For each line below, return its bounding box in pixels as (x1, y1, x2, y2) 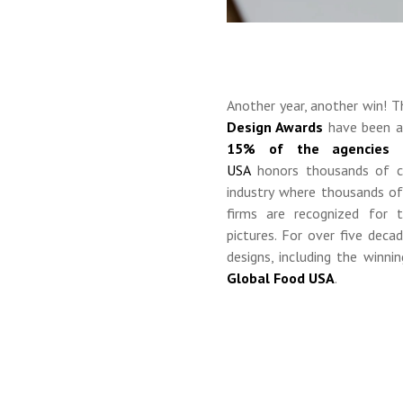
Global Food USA (227, 269, 335, 288)
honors (257, 161, 306, 180)
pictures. (227, 226, 282, 245)
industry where (227, 183, 316, 201)
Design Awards (227, 118, 324, 137)
